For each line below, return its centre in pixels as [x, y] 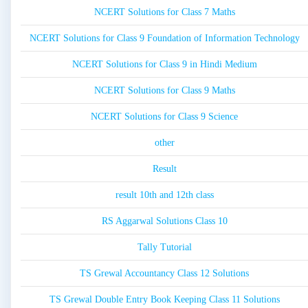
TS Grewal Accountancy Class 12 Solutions [164, 274]
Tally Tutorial [164, 247]
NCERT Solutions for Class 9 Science [164, 117]
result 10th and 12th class [164, 195]
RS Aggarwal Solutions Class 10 [164, 221]
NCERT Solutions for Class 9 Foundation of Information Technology [164, 38]
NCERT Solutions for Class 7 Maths [164, 12]
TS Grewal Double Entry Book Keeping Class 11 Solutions [164, 300]
